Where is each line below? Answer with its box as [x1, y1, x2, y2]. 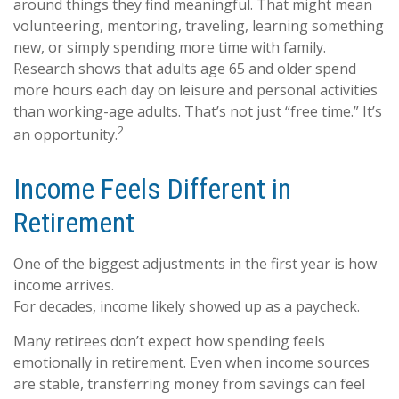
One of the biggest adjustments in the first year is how [13, 253, 377, 273]
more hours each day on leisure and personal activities [13, 79, 378, 100]
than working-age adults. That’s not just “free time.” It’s [13, 101, 382, 121]
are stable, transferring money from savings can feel [13, 373, 365, 394]
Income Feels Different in [13, 171, 291, 206]
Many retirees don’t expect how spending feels [13, 330, 325, 351]
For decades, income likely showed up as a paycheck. [13, 296, 360, 316]
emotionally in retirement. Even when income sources [13, 352, 370, 372]
